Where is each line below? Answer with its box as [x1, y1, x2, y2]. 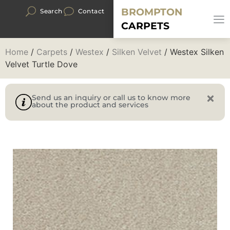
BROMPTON [121, 6, 183, 18]
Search [40, 7, 63, 15]
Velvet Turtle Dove [5, 59, 78, 69]
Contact [78, 7, 105, 15]
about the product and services [32, 100, 148, 109]
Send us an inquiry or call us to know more [32, 93, 190, 102]
